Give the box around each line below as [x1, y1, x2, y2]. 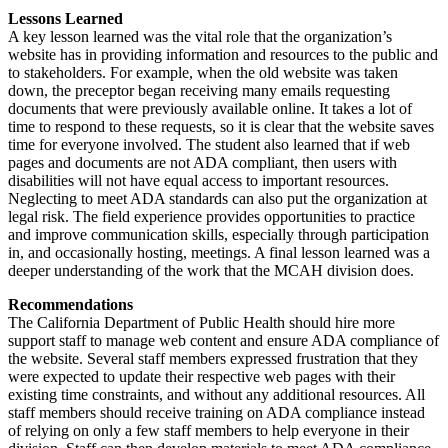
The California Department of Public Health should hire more [8, 313, 395, 331]
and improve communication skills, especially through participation [8, 225, 429, 243]
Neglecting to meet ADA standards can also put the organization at [8, 189, 427, 207]
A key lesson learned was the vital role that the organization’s [8, 27, 392, 45]
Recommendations [8, 295, 133, 313]
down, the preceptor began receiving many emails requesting [8, 81, 390, 99]
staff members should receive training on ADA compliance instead [8, 403, 425, 421]
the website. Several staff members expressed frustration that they [8, 349, 418, 367]
